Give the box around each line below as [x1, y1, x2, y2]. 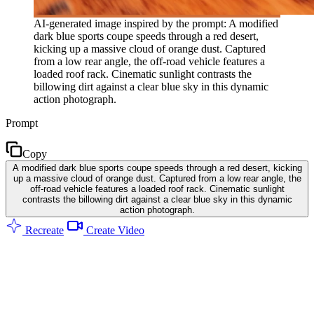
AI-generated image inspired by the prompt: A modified [34, 17, 278, 29]
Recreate [22, 224, 64, 236]
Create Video [83, 224, 144, 236]
